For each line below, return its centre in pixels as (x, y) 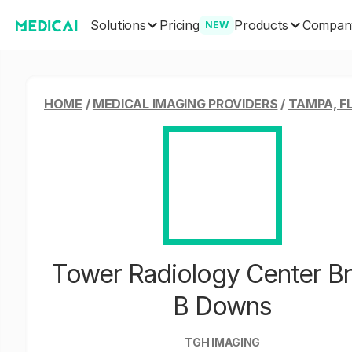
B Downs (223, 306)
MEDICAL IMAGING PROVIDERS (185, 104)
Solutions (118, 25)
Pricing (180, 25)
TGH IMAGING (223, 342)
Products (262, 25)
